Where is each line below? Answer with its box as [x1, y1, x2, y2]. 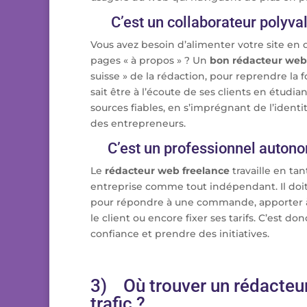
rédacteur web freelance [105, 164, 230, 177]
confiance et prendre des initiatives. [90, 228, 269, 241]
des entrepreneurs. [90, 117, 186, 130]
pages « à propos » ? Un [90, 54, 210, 67]
